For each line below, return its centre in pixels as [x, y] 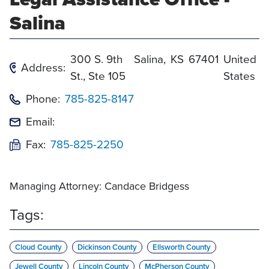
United [240, 59]
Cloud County [38, 247]
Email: [40, 122]
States [239, 76]
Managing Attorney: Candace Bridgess [99, 186]
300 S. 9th [96, 59]
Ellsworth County [182, 247]
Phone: [43, 99]
